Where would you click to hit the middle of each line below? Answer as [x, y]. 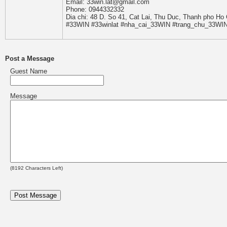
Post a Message [30, 59]
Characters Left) [43, 168]
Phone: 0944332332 [95, 9]
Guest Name [29, 71]
